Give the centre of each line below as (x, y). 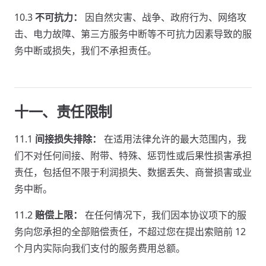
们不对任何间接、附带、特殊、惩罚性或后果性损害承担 (133, 156)
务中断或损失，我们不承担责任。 (85, 50)
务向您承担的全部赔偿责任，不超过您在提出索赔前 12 (130, 232)
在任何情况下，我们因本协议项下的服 (164, 215)
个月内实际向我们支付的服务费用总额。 (100, 248)
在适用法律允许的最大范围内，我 (174, 139)
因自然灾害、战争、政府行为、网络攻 (164, 17)
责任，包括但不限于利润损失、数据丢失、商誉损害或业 (133, 172)
